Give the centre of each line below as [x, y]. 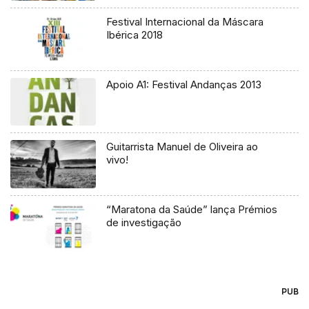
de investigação [144, 223]
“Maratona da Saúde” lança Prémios [192, 210]
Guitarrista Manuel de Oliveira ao [182, 147]
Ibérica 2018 [135, 34]
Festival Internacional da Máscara [185, 21]
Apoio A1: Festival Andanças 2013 [184, 84]
